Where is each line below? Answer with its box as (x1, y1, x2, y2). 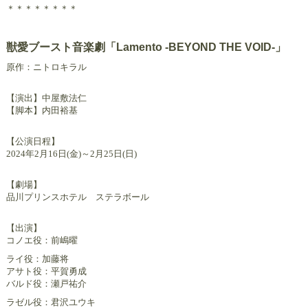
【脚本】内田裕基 (6, 105, 78, 116)
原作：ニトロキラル (6, 62, 87, 73)
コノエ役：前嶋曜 (6, 235, 78, 246)
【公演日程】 (6, 136, 60, 147)
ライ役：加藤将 (6, 254, 69, 265)
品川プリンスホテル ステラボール (6, 192, 149, 203)
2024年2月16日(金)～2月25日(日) (6, 148, 137, 159)
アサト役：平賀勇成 (6, 266, 87, 277)
